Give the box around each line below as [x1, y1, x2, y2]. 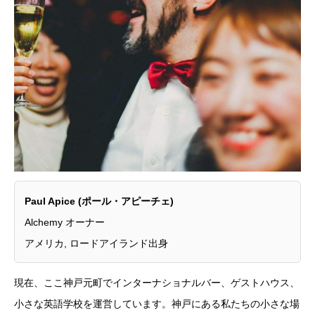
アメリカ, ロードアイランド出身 [25, 237, 168, 249]
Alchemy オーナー [25, 216, 105, 228]
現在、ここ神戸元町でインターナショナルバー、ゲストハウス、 [14, 277, 300, 289]
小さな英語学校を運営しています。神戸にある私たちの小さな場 [14, 298, 300, 310]
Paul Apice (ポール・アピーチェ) [25, 195, 174, 207]
